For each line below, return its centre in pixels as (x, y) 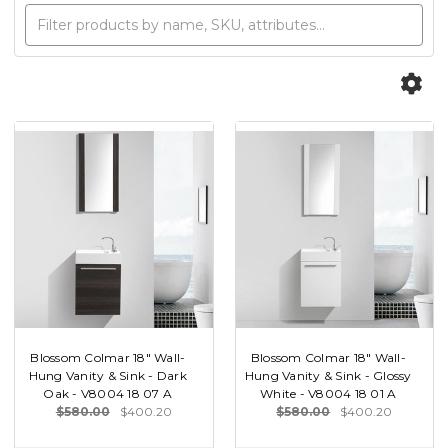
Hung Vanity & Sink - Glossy (328, 375)
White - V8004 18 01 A (328, 393)
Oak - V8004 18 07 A (108, 393)
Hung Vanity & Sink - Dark (107, 375)
